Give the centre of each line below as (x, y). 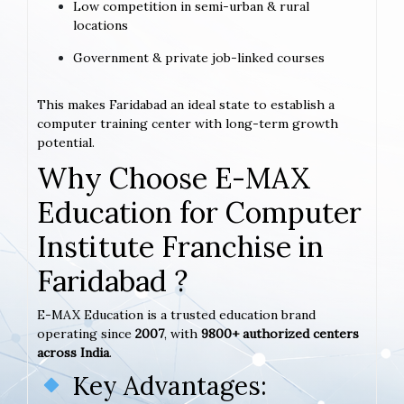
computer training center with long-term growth (188, 123)
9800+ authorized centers (280, 333)
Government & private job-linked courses (199, 57)
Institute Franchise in (180, 246)
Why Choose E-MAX (174, 178)
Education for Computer (199, 212)
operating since (86, 333)
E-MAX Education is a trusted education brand (176, 314)
